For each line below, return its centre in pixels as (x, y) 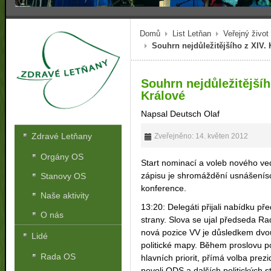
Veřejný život (246, 33)
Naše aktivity (65, 196)
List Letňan (191, 33)
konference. (164, 188)
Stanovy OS (64, 176)
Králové (163, 95)
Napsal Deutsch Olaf (181, 113)
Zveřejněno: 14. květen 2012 (201, 135)
